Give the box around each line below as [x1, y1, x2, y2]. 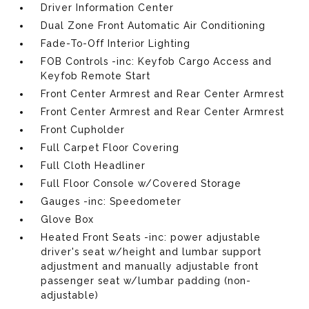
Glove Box [41, 213, 94, 225]
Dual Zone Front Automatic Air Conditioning [41, 19, 266, 31]
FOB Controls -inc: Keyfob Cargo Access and [41, 55, 272, 67]
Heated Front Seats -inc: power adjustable [41, 231, 261, 243]
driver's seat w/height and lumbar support [41, 246, 262, 257]
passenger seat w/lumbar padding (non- [41, 275, 252, 286]
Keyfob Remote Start [41, 70, 151, 81]
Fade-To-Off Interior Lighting [41, 37, 191, 49]
